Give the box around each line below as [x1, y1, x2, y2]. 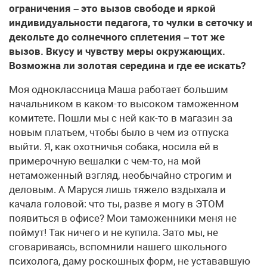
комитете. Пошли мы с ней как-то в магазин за [9, 112, 232, 124]
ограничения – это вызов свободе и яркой [9, 2, 216, 14]
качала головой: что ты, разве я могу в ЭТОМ [9, 198, 224, 210]
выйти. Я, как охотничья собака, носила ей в [9, 141, 219, 153]
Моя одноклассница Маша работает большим [9, 83, 228, 95]
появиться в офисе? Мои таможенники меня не [9, 212, 237, 224]
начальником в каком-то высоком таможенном [9, 98, 239, 110]
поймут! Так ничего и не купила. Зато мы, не [9, 226, 218, 238]
